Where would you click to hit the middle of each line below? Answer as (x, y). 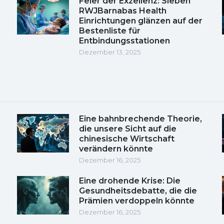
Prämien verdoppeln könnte (137, 200)
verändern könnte (116, 148)
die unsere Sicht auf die (128, 128)
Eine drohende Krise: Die (130, 180)
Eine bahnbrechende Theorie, (140, 118)
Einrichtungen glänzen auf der (141, 20)
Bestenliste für (110, 30)
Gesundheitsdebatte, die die (138, 190)
